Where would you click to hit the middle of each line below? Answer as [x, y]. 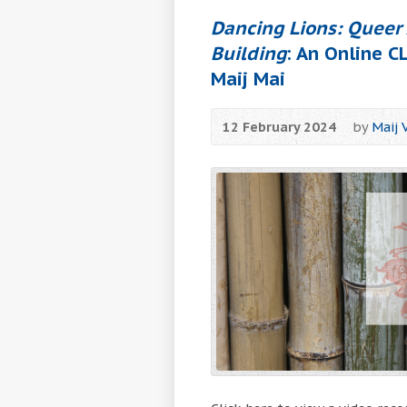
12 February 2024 [279, 127]
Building [248, 54]
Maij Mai [248, 79]
